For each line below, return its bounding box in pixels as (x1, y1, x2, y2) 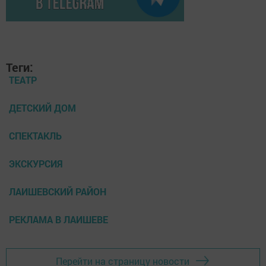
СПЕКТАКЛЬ (9, 129, 62, 142)
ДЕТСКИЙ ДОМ (9, 102, 76, 115)
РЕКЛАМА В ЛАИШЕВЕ (9, 213, 108, 226)
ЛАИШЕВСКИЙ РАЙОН (9, 185, 106, 198)
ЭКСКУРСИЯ (9, 157, 63, 170)
